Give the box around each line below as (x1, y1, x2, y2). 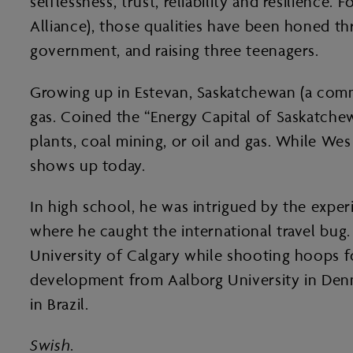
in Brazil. (30, 295, 89, 314)
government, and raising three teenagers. (30, 41, 329, 61)
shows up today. (30, 155, 146, 175)
